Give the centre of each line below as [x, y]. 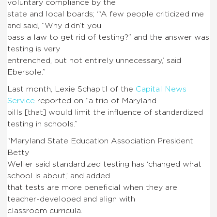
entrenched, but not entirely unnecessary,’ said [94, 60]
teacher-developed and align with [71, 199]
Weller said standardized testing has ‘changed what [104, 164]
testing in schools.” [42, 124]
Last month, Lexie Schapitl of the [71, 89]
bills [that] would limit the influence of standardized [105, 112]
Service [21, 101]
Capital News [161, 89]
